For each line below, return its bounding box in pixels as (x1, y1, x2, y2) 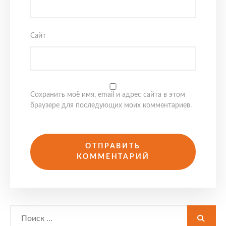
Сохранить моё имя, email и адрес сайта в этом (30, 91, 185, 98)
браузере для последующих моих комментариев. (30, 101, 192, 109)
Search (10, 206, 31, 213)
